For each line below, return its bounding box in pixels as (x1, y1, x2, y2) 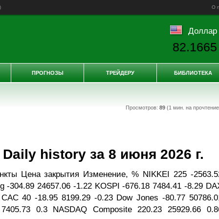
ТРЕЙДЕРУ (106, 70, 134, 76)
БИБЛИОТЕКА (174, 70, 212, 76)
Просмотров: (125, 105, 159, 110)
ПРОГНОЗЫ (31, 70, 64, 76)
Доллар (188, 26, 217, 35)
